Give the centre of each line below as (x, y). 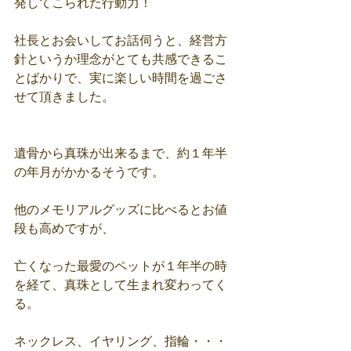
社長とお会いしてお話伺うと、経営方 (121, 40)
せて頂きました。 (64, 96)
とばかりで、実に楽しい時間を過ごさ (121, 78)
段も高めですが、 (64, 228)
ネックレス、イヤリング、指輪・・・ (121, 341)
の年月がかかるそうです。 (89, 172)
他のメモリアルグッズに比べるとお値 (121, 209)
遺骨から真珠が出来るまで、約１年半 (121, 153)
